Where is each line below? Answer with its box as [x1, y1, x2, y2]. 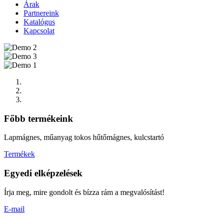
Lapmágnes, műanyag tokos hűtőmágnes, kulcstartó [4, 133, 164, 142]
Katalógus [24, 18, 55, 26]
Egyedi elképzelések [4, 168, 82, 179]
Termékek [4, 150, 35, 159]
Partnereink [24, 9, 59, 17]
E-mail [4, 204, 25, 213]
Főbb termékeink [4, 113, 73, 124]
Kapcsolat [24, 27, 55, 35]
